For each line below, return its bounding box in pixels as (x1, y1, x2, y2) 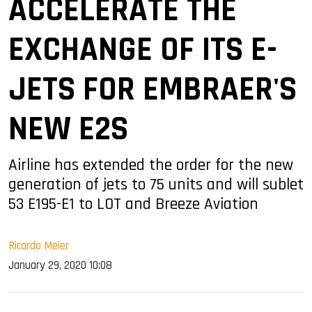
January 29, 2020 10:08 (8, 257, 112, 273)
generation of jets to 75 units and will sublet (8, 173, 304, 195)
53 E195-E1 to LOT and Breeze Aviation (8, 193, 258, 214)
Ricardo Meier (8, 237, 69, 253)
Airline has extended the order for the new (8, 154, 293, 175)
